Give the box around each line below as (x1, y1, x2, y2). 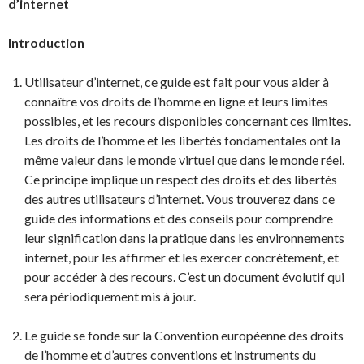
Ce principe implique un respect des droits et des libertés (24, 171, 337, 187)
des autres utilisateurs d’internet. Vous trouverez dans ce (24, 191, 335, 206)
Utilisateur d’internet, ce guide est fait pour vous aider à (24, 74, 329, 89)
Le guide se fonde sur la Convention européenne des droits (24, 327, 344, 343)
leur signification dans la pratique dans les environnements (24, 230, 344, 245)
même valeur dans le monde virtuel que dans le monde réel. (24, 152, 344, 167)
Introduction (8, 35, 84, 50)
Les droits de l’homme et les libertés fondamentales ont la (24, 132, 340, 148)
